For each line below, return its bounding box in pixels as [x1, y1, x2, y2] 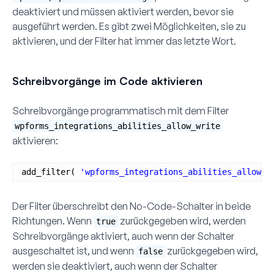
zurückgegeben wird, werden [118, 214, 246, 227]
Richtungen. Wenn [12, 214, 94, 227]
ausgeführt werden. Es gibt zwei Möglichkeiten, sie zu [12, 20, 246, 32]
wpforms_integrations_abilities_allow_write [15, 120, 220, 131]
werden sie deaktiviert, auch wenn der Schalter [12, 259, 217, 272]
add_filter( [21, 166, 80, 177]
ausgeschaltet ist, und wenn [12, 244, 136, 257]
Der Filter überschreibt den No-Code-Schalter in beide [12, 199, 251, 212]
